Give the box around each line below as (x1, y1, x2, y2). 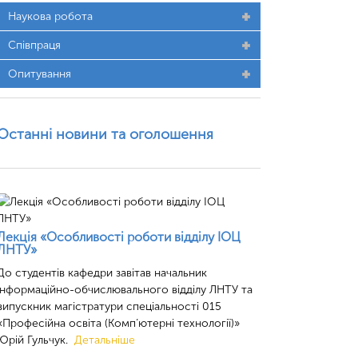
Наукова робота (8, 10, 93, 23)
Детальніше (74, 333, 135, 347)
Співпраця (8, 38, 61, 52)
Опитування (8, 67, 71, 81)
